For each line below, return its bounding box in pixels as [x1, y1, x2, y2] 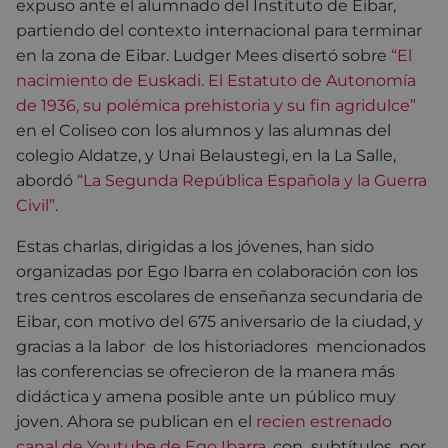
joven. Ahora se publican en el [16, 411, 256, 431]
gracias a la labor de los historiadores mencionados [16, 336, 426, 356]
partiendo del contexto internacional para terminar [16, 20, 422, 40]
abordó [16, 170, 77, 190]
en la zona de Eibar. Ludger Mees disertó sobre [16, 45, 391, 65]
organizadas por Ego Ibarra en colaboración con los [16, 261, 418, 281]
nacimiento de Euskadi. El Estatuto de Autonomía [16, 70, 416, 90]
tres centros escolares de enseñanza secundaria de [16, 286, 423, 306]
